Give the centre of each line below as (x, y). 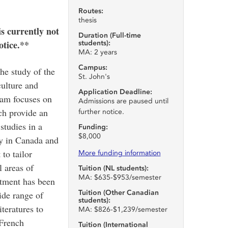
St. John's (94, 77)
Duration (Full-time (109, 35)
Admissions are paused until (123, 101)
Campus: (93, 67)
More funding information (119, 153)
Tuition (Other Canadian (118, 193)
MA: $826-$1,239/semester (123, 209)
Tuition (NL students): (113, 168)
